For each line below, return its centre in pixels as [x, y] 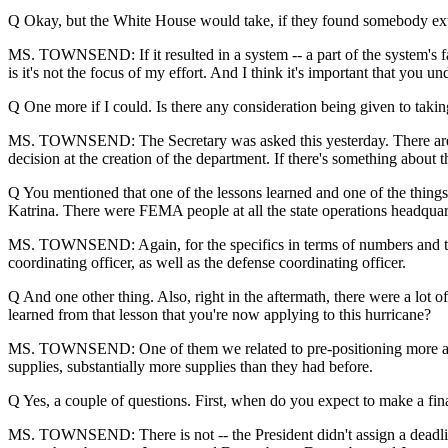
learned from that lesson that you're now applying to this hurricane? [219, 314]
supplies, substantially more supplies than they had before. [190, 366]
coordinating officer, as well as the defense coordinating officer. [207, 262]
